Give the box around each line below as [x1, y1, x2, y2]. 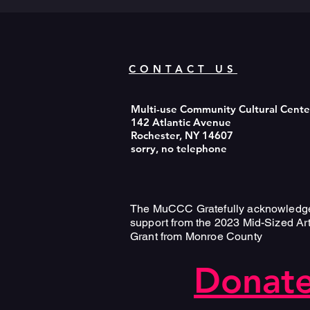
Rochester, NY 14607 [131, 129, 233, 142]
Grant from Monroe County [130, 230, 262, 243]
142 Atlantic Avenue [131, 116, 231, 129]
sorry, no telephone [131, 142, 227, 155]
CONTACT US [129, 62, 237, 75]
